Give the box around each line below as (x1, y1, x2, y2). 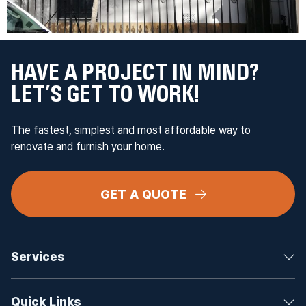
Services (11, 247, 65, 265)
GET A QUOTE (100, 185, 190, 203)
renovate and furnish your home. (11, 139, 165, 154)
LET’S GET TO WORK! (11, 82, 199, 107)
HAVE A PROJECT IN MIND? (11, 60, 259, 85)
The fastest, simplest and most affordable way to (11, 122, 251, 137)
